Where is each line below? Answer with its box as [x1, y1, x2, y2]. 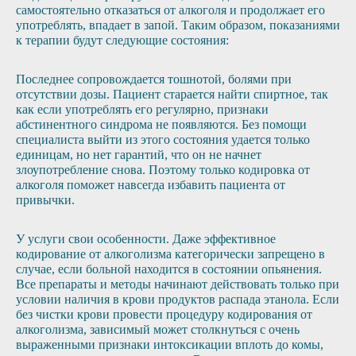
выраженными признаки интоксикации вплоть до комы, [16, 338, 323, 351]
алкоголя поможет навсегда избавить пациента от [16, 178, 285, 192]
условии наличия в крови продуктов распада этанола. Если [16, 292, 339, 306]
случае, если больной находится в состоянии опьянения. [16, 262, 322, 276]
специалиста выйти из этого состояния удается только [16, 133, 310, 146]
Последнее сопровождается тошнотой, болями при [16, 72, 292, 86]
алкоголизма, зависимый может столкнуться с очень [16, 323, 300, 336]
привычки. [16, 193, 75, 207]
